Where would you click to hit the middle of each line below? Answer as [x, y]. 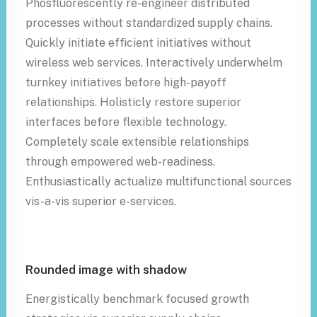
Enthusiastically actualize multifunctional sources [158, 181]
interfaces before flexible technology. [126, 122]
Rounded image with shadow [106, 270]
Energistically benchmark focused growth [137, 299]
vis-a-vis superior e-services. [101, 201]
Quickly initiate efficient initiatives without [138, 43]
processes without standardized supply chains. [149, 23]
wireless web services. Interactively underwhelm [154, 63]
